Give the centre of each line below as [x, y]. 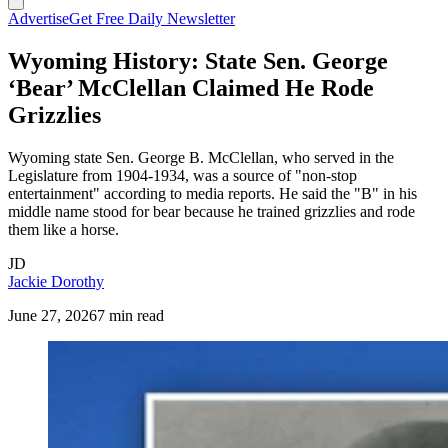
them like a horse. [63, 229]
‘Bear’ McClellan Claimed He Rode [191, 87]
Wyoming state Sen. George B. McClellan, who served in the [201, 157]
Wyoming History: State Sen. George [198, 60]
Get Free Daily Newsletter [152, 18]
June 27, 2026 [52, 315]
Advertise [38, 18]
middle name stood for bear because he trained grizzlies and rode [211, 211]
